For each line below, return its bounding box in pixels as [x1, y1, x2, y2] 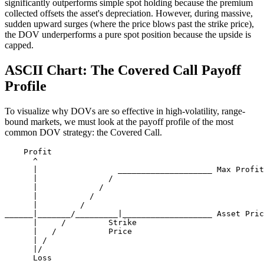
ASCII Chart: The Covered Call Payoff [5, 62, 241, 78]
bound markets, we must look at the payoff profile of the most [5, 117, 233, 127]
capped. [5, 40, 34, 51]
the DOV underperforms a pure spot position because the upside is [5, 29, 251, 40]
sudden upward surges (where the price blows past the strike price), [5, 19, 254, 29]
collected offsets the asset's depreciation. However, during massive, [5, 8, 253, 19]
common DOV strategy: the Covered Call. [5, 127, 162, 138]
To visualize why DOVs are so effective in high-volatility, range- [5, 106, 245, 117]
